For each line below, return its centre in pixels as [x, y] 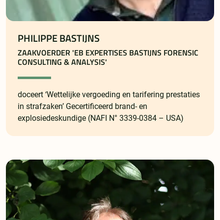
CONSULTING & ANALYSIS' [62, 62]
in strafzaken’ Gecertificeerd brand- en [82, 106]
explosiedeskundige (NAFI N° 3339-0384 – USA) [101, 118]
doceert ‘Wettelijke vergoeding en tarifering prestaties [109, 94]
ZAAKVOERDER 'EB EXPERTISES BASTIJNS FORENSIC [108, 52]
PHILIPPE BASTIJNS [59, 38]
